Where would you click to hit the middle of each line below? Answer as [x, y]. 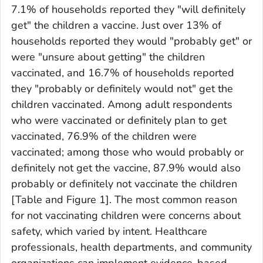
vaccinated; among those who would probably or [127, 152]
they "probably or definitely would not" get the [122, 88]
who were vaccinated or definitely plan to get [119, 120]
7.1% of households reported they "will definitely [128, 9]
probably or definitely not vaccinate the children [124, 183]
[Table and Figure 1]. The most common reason [124, 199]
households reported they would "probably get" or [131, 41]
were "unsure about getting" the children [108, 57]
